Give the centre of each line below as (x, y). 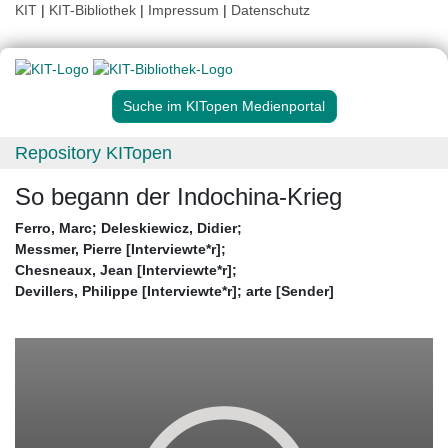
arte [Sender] (290, 291)
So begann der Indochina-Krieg (178, 197)
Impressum (183, 10)
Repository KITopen (93, 153)
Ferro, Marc (53, 228)
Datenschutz (270, 10)
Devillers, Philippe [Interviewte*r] (126, 291)
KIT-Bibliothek (94, 10)
